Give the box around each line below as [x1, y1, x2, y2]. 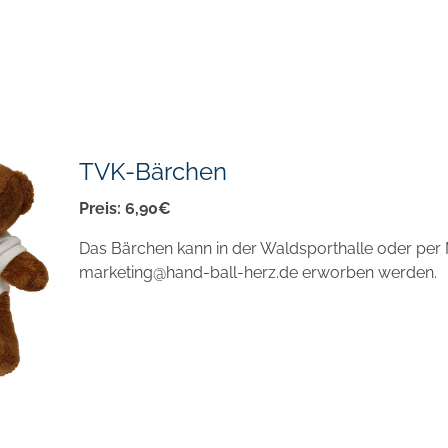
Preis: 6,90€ [78, 198, 171, 218]
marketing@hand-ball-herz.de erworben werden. [78, 262, 437, 282]
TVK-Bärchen [78, 156, 227, 186]
